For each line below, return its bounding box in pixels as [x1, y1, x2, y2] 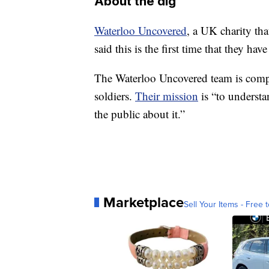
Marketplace [103, 192, 184, 213]
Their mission [135, 88, 198, 103]
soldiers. [94, 88, 135, 103]
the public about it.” [94, 106, 185, 121]
